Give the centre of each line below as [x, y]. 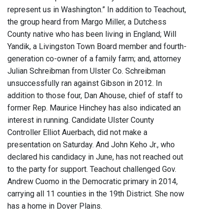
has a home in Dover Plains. [55, 206]
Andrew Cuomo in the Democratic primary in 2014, [93, 182]
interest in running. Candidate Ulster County [81, 120]
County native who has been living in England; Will [92, 34]
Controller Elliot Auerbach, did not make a [77, 133]
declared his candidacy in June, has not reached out [95, 157]
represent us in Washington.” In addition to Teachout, [97, 10]
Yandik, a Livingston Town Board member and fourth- [97, 47]
